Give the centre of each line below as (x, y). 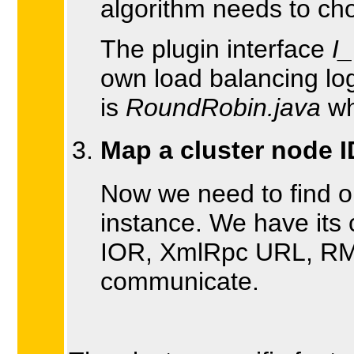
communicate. (180, 282)
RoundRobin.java (223, 107)
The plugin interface (216, 49)
